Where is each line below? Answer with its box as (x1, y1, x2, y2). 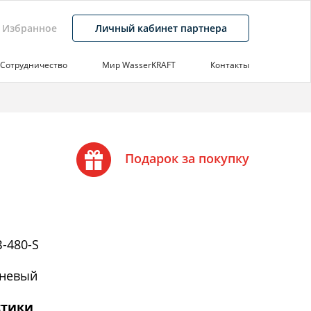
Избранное (2, 21, 57, 35)
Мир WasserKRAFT (101, 59, 176, 71)
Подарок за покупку (125, 149, 249, 167)
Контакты (210, 59, 249, 71)
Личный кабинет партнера (94, 21, 227, 35)
